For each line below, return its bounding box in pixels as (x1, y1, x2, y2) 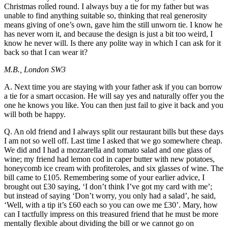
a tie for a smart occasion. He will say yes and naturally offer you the (4, 92, 224, 101)
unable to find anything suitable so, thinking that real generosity (4, 11, 207, 20)
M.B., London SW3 (4, 65, 68, 74)
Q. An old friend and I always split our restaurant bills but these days (4, 127, 223, 136)
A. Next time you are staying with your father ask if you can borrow (4, 82, 222, 92)
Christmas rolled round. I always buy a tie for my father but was (4, 2, 209, 11)
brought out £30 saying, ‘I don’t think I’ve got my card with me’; (4, 182, 212, 191)
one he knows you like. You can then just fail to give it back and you (4, 101, 223, 110)
